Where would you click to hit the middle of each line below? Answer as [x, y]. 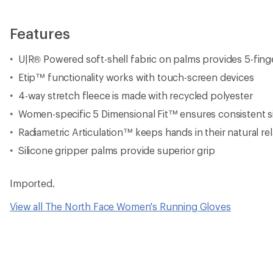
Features [40, 33]
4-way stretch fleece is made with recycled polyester [135, 95]
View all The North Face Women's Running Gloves [120, 206]
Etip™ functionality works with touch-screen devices [136, 77]
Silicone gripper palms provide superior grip [116, 150]
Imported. [32, 183]
